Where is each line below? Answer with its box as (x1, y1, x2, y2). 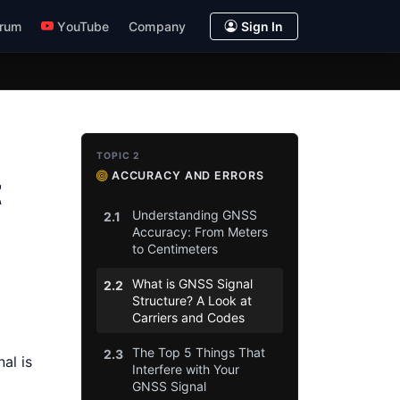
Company (129, 18, 186, 34)
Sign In (241, 18, 283, 34)
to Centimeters (132, 241, 218, 257)
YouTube (57, 18, 109, 34)
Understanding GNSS (132, 207, 257, 223)
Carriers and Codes (132, 310, 245, 326)
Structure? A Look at (132, 293, 252, 309)
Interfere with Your (132, 362, 239, 378)
